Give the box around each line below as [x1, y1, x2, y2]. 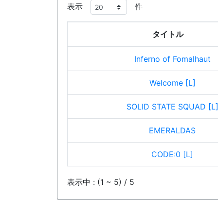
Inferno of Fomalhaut [134, 54, 211, 64]
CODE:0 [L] [151, 149, 193, 159]
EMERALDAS [149, 126, 196, 135]
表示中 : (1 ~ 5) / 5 [67, 177, 134, 187]
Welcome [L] [149, 78, 196, 88]
